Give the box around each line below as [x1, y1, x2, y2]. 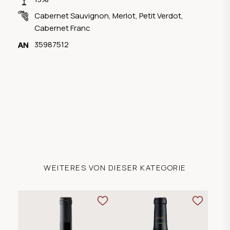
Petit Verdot [139, 10, 181, 21]
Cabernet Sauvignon [34, 10, 109, 21]
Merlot [112, 10, 136, 21]
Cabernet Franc [34, 22, 90, 33]
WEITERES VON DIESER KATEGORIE [44, 162, 186, 173]
